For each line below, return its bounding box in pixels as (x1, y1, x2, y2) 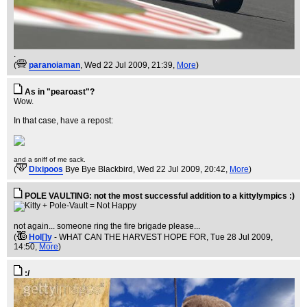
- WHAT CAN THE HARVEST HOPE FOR (54, 232, 206, 242)
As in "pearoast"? (25, 86, 95, 97)
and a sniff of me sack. (14, 155, 86, 163)
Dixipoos (29, 164, 63, 174)
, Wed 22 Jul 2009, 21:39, (80, 60, 177, 70)
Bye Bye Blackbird (65, 164, 133, 174)
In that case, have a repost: (14, 115, 113, 125)
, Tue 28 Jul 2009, (206, 232, 273, 242)
